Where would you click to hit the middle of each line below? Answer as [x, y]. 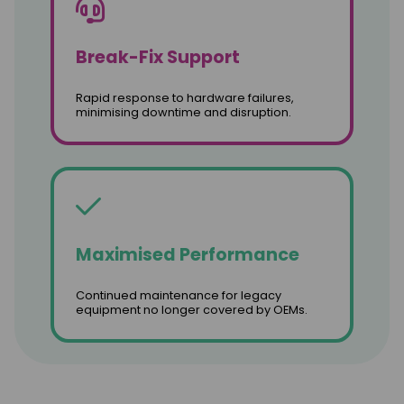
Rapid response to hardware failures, [185, 97]
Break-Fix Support [158, 57]
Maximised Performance [188, 254]
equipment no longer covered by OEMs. [192, 309]
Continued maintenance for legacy [179, 295]
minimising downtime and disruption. [184, 112]
